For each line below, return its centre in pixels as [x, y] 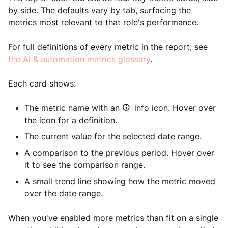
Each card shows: [42, 83]
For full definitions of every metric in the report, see [108, 47]
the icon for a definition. [71, 120]
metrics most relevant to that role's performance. [103, 22]
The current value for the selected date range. [113, 136]
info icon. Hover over [174, 108]
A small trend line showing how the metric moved [120, 181]
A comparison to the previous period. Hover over [119, 153]
